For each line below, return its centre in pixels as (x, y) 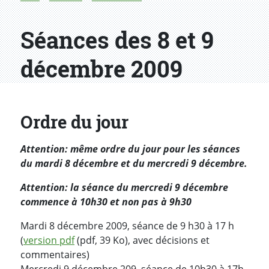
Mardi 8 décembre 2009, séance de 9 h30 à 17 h (127, 225)
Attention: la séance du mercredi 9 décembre (124, 187)
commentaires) (55, 254)
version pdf (49, 240)
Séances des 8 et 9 (117, 40)
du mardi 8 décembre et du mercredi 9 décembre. (134, 163)
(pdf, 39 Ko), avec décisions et (142, 240)
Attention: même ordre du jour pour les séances (130, 149)
